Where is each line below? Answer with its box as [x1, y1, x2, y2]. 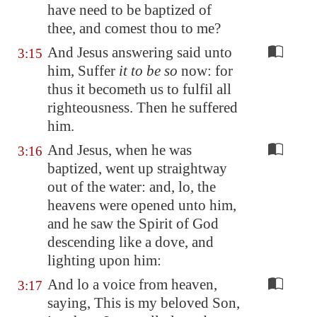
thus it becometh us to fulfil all [47, 81, 231, 98]
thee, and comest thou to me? [47, 20, 221, 37]
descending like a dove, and [47, 234, 214, 250]
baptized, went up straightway [47, 160, 227, 177]
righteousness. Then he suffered [47, 99, 238, 116]
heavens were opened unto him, [47, 197, 236, 214]
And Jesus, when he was [47, 142, 192, 158]
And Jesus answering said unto [47, 44, 232, 61]
